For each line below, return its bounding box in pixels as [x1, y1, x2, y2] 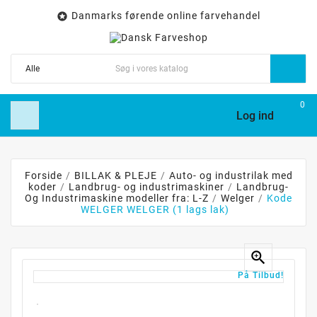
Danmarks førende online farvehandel [71, 10, 260, 21]
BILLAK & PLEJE [74, 170, 157, 182]
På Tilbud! [238, 270, 284, 281]
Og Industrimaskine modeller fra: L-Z [25, 192, 209, 204]
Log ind [236, 108, 274, 122]
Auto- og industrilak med [168, 170, 293, 182]
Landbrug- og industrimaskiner [69, 181, 224, 193]
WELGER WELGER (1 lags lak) [81, 204, 229, 216]
